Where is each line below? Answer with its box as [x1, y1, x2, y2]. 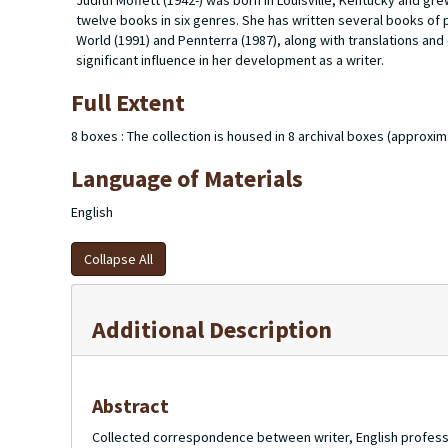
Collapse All [84, 250, 153, 268]
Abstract [92, 393, 169, 418]
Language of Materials [71, 163, 303, 194]
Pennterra [178, 31, 241, 49]
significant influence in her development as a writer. [76, 51, 384, 69]
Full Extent [71, 87, 185, 118]
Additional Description [92, 314, 332, 345]
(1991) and [114, 31, 178, 49]
